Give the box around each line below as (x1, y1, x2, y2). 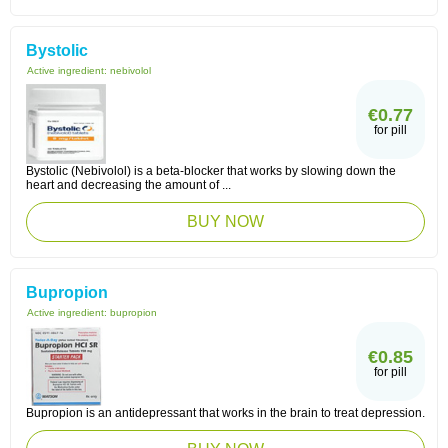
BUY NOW (187, 213, 264, 230)
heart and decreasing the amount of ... (26, 178, 231, 192)
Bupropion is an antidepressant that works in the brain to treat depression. (26, 406, 425, 420)
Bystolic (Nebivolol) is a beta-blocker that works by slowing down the (26, 164, 396, 178)
